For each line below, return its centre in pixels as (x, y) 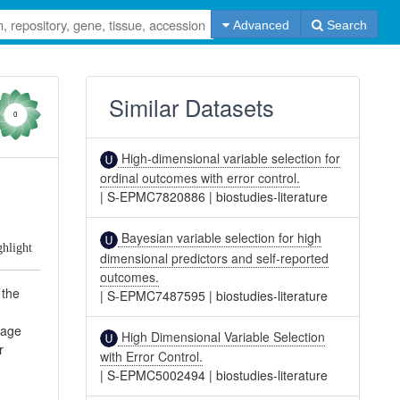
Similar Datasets (192, 107)
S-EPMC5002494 (157, 375)
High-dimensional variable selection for (229, 158)
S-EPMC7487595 (157, 295)
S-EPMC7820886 (157, 197)
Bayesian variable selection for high (220, 238)
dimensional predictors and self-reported (215, 258)
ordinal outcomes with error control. (200, 178)
